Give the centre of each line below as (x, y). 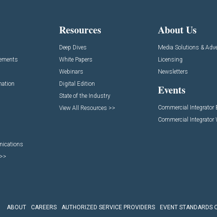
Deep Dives (73, 47)
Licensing (170, 59)
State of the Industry (85, 96)
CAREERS (44, 208)
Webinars (71, 71)
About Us (178, 30)
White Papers (76, 59)
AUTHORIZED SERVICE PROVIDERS (108, 208)
